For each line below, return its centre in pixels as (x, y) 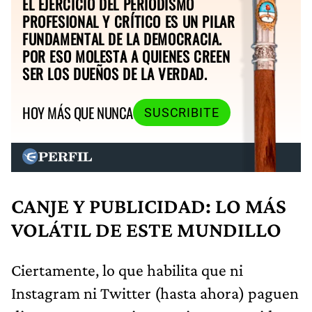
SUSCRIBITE (181, 112)
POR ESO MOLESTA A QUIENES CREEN (126, 56)
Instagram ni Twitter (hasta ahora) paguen (155, 292)
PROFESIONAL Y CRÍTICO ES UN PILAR (129, 22)
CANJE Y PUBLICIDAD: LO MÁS (149, 206)
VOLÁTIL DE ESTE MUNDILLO (146, 229)
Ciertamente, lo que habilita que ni (127, 270)
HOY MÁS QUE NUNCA (78, 113)
